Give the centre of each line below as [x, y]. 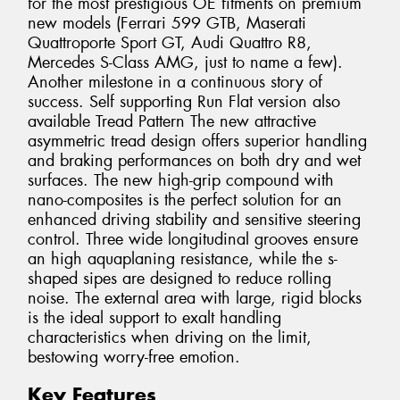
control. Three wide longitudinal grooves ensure [193, 239]
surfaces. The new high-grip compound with [181, 180]
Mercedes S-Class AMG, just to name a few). [185, 62]
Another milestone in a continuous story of [175, 82]
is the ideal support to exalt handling [154, 317]
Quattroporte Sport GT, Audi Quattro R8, [170, 42]
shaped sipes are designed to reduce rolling [179, 278]
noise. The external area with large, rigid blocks [195, 298]
